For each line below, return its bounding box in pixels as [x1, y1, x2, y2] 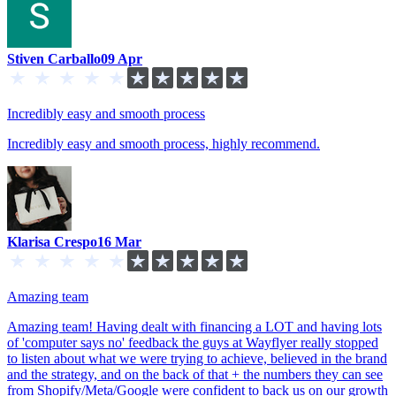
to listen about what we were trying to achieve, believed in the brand [7, 350, 387, 366]
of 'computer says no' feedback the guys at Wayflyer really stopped [7, 334, 378, 350]
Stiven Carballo [7, 50, 101, 66]
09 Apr [101, 50, 142, 66]
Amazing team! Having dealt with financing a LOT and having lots [7, 318, 382, 334]
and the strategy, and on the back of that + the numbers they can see [7, 366, 383, 382]
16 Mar [97, 233, 141, 249]
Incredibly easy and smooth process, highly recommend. [7, 135, 320, 151]
